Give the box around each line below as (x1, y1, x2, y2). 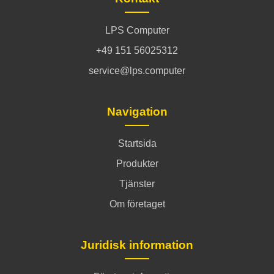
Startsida (117, 138, 157, 149)
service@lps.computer (89, 65, 185, 76)
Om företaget (109, 198, 165, 209)
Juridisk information (81, 238, 193, 251)
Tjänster (119, 178, 155, 189)
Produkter (116, 158, 158, 169)
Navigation (106, 105, 168, 118)
